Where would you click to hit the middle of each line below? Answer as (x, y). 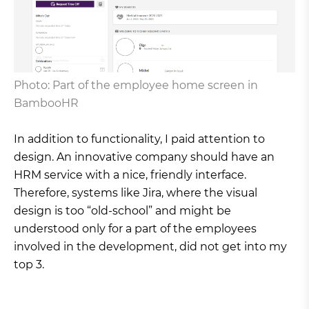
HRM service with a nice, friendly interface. (130, 175)
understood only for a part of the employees (135, 229)
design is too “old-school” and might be (122, 211)
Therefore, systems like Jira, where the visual (136, 193)
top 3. (29, 265)
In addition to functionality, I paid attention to (139, 139)
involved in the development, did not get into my (150, 247)
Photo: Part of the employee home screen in (136, 86)
